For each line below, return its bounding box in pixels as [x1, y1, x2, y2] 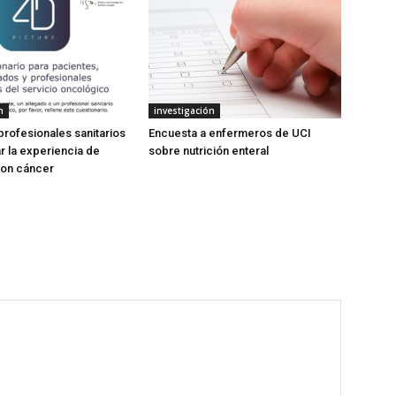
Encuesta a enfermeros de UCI [148, 126, 311, 140]
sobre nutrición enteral [148, 144, 269, 157]
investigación [154, 104, 215, 117]
